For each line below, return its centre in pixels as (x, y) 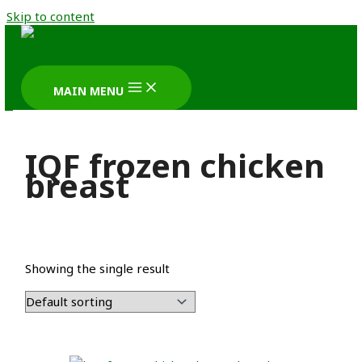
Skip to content (51, 16)
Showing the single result (98, 269)
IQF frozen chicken (175, 165)
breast (78, 185)
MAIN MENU (88, 91)
